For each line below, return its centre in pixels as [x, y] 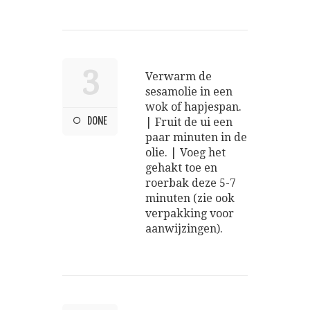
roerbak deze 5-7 [191, 183]
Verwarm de [179, 76]
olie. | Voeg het [185, 152]
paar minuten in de [196, 137]
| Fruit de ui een [189, 122]
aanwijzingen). [184, 228]
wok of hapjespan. [193, 107]
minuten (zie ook [190, 198]
